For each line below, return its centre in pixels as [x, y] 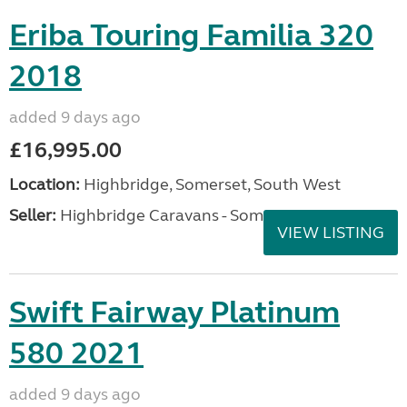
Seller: [33, 215]
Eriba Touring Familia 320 [191, 35]
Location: [45, 184]
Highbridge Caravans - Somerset [179, 215]
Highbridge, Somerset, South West [210, 184]
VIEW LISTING [331, 233]
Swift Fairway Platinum [174, 313]
